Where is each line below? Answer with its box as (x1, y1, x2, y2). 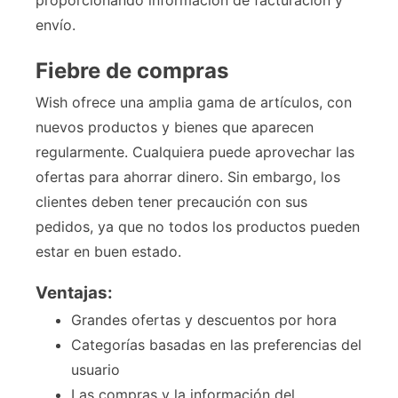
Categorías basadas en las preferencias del (71, 336, 362, 354)
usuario (71, 361, 120, 379)
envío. (36, 16, 76, 35)
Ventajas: (36, 283, 113, 304)
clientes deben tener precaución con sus (36, 193, 307, 211)
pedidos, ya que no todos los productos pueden (36, 218, 360, 236)
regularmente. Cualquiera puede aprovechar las (36, 143, 354, 162)
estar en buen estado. (36, 243, 181, 261)
